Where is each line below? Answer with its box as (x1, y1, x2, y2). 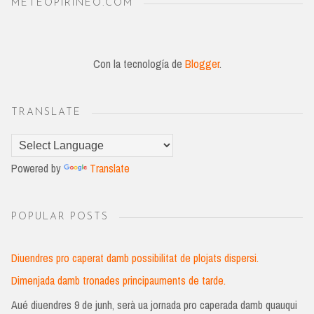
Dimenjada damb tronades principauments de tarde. (11, 272, 226, 288)
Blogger (184, 56, 219, 72)
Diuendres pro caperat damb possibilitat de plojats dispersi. (11, 250, 259, 266)
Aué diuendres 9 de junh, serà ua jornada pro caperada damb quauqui (11, 296, 297, 313)
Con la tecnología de (93, 56, 185, 72)
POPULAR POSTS (11, 212, 109, 223)
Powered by (11, 161, 64, 177)
